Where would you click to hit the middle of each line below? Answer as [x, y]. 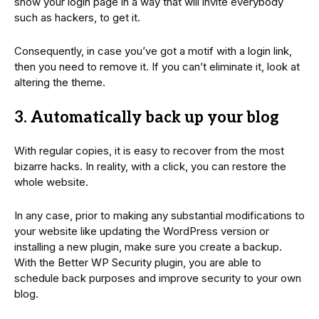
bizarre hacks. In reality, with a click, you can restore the [150, 166]
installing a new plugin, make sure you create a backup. [148, 246]
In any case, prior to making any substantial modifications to [159, 215]
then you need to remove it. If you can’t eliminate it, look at [157, 66]
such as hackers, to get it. [77, 17]
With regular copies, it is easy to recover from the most [149, 150]
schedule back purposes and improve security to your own [158, 278]
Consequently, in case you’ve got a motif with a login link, [153, 51]
